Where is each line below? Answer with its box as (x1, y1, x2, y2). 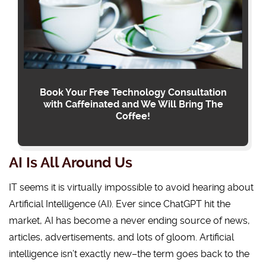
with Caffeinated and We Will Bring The (43, 99, 223, 110)
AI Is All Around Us (9, 154, 132, 171)
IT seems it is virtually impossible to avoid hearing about (9, 182, 254, 193)
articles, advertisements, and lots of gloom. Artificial (9, 232, 234, 243)
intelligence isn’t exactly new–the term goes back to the (9, 248, 249, 259)
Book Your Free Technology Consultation (39, 87, 227, 98)
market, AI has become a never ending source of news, (9, 215, 250, 226)
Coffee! (116, 110, 150, 122)
